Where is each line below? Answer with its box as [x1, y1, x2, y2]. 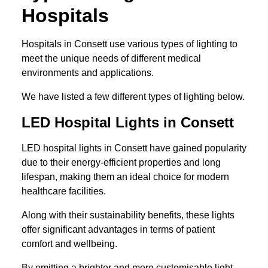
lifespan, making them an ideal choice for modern [22, 172, 229, 182]
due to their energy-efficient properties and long [22, 157, 221, 168]
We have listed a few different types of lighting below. [22, 92, 245, 102]
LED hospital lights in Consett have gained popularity [22, 143, 246, 154]
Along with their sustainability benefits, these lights [22, 210, 234, 221]
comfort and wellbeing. [22, 239, 117, 249]
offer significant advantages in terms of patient [22, 224, 215, 235]
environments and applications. [22, 68, 154, 78]
